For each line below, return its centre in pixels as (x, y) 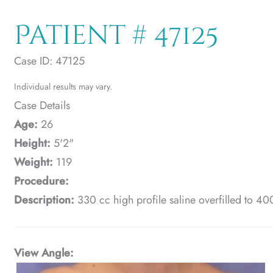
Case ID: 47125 (50, 61)
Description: (44, 200)
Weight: (34, 162)
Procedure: (42, 181)
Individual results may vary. (63, 86)
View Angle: (44, 253)
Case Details (42, 105)
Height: (33, 143)
